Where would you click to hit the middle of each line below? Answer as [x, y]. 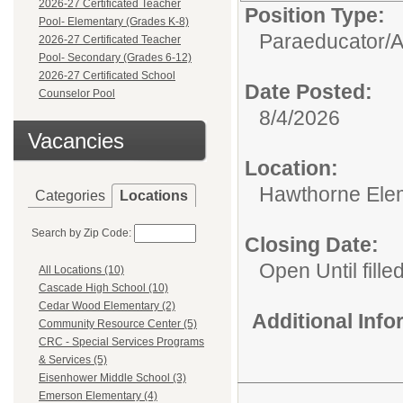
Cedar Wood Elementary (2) [107, 306]
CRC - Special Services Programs [121, 342]
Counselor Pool [77, 94]
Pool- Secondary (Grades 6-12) [115, 58]
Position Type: [315, 15]
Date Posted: [309, 92]
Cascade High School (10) [103, 288]
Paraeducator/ [325, 41]
